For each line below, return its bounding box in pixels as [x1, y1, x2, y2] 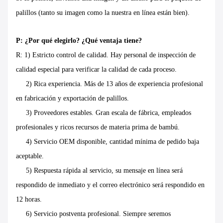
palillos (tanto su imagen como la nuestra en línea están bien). [16, 9, 190, 17]
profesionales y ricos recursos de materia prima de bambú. [16, 123, 180, 131]
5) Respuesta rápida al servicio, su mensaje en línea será [16, 167, 183, 175]
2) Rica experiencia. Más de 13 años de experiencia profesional [16, 80, 203, 88]
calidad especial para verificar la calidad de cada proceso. [16, 66, 177, 74]
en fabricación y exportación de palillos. [16, 95, 129, 103]
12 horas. [16, 196, 42, 204]
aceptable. [16, 152, 44, 160]
